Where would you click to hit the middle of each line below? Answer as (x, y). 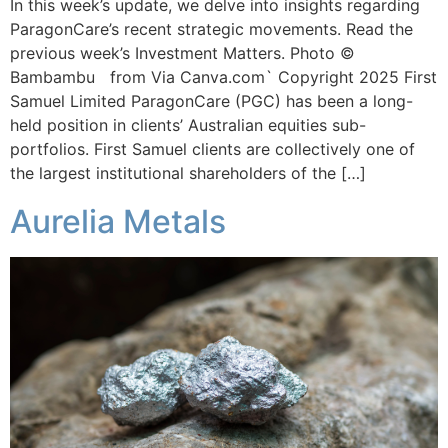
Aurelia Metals (118, 222)
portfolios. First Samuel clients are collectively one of (212, 149)
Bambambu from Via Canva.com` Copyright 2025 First (223, 77)
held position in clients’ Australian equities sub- (188, 125)
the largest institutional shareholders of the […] (188, 173)
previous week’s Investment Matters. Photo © (182, 53)
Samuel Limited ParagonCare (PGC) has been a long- (211, 101)
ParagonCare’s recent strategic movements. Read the (211, 29)
